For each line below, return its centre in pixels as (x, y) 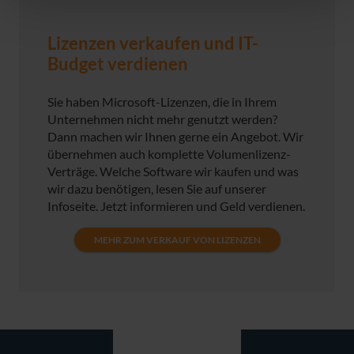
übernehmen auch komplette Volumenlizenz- (169, 154)
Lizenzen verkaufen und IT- (153, 44)
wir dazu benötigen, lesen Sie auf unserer (157, 189)
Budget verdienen (118, 64)
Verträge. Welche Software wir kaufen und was (173, 171)
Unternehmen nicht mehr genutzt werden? (162, 119)
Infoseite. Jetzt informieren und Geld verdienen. (176, 206)
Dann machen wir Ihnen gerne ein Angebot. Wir (175, 137)
